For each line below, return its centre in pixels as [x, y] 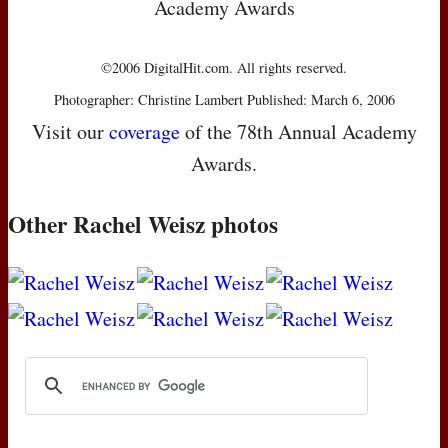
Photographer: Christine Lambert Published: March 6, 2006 [224, 100]
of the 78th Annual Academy [298, 132]
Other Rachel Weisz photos [143, 224]
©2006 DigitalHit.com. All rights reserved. [224, 68]
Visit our [70, 132]
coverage [144, 132]
